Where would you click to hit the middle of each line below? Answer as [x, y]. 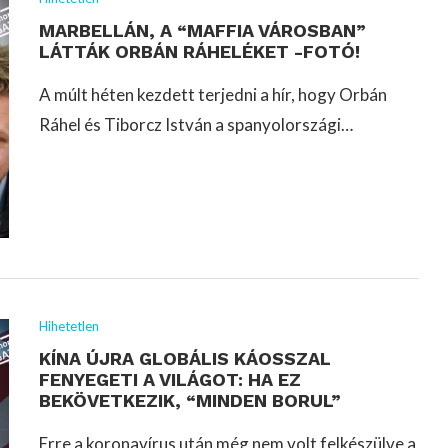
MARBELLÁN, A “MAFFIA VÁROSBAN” [202, 30]
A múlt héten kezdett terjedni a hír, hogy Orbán [213, 94]
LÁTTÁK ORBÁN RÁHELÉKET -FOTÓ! [199, 51]
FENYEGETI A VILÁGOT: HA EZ [170, 379]
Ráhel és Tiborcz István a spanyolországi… [196, 124]
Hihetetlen [69, 325]
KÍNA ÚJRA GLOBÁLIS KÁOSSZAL [185, 358]
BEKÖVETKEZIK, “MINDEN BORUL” [190, 400]
